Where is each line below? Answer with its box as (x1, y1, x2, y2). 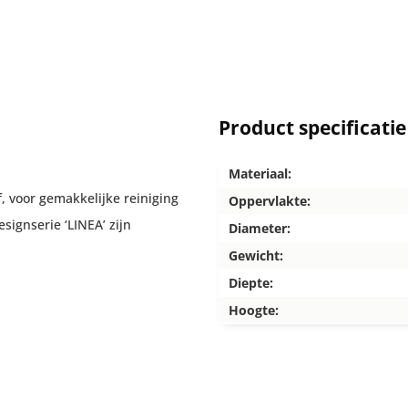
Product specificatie (219, 115, 406, 140)
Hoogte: (229, 301, 279, 319)
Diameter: (229, 219, 291, 237)
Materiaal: (229, 165, 291, 182)
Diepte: (229, 274, 273, 291)
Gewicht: (229, 247, 283, 264)
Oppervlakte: (229, 192, 311, 209)
